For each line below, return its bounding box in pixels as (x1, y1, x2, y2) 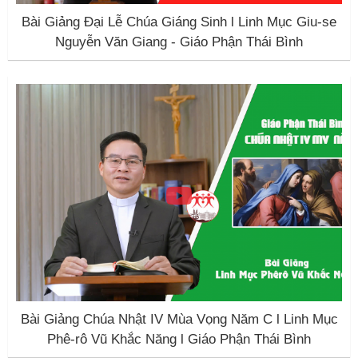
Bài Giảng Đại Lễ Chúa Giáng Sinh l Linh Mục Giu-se (22, 14, 336, 30)
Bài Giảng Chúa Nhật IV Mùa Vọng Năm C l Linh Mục (20, 312, 338, 327)
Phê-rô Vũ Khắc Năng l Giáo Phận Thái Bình (47, 332, 311, 347)
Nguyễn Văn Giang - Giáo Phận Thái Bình (55, 34, 303, 50)
